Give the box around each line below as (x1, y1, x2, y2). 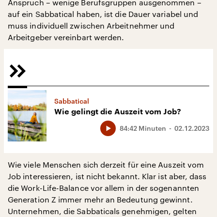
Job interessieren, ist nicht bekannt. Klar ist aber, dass (8, 171, 207, 181)
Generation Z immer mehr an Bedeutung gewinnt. (8, 195, 193, 204)
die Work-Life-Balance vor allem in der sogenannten (8, 183, 199, 193)
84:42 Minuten (120, 124, 166, 133)
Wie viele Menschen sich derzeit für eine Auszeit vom (8, 160, 204, 170)
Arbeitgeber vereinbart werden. (8, 32, 124, 42)
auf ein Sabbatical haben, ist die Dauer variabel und (8, 9, 199, 18)
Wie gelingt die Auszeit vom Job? (54, 108, 181, 116)
